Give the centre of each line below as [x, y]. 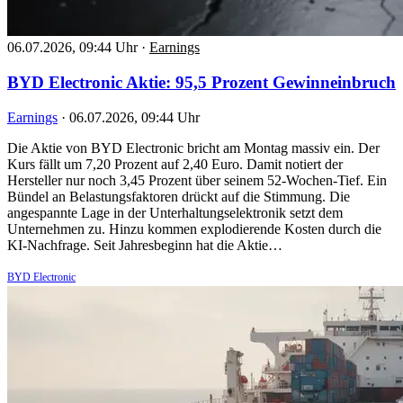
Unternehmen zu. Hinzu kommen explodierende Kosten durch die [194, 228]
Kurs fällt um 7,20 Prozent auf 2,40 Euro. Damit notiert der [175, 164]
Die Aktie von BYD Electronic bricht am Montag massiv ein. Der [193, 148]
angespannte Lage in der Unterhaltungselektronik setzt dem [175, 212]
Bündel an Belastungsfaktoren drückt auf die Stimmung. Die [179, 196]
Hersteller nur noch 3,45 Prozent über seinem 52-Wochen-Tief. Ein [197, 180]
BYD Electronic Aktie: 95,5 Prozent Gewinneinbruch [201, 82]
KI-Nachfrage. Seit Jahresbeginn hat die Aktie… [145, 245]
